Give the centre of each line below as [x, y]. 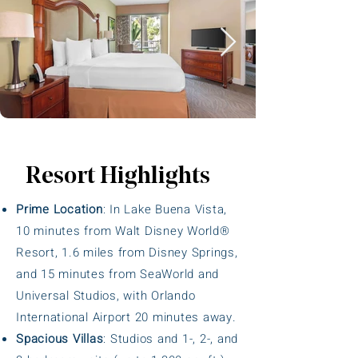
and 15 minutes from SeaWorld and [117, 274]
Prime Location [60, 209]
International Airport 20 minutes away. [126, 317]
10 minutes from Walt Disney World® [123, 231]
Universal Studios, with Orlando [106, 296]
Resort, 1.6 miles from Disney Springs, [127, 253]
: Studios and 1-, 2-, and [171, 339]
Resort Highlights [118, 177]
